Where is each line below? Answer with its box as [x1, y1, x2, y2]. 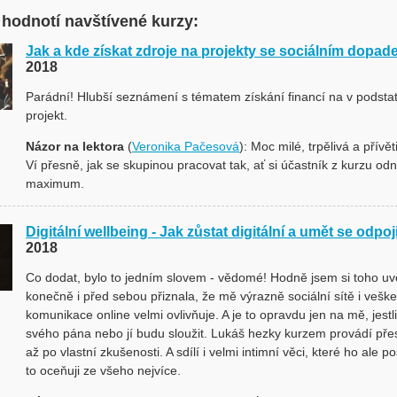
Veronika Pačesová [132, 139, 239, 153]
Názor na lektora [26, 139, 124, 153]
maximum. [26, 176, 84, 191]
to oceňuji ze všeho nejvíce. [26, 363, 181, 378]
